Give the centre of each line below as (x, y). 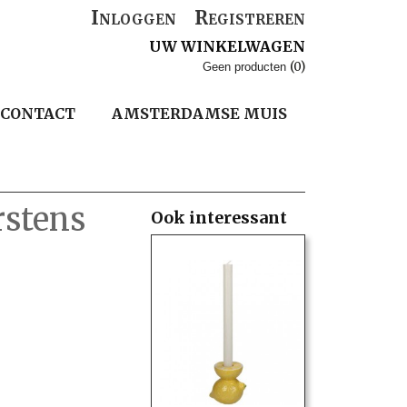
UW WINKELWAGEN (227, 46)
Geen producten (246, 67)
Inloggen (134, 18)
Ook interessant (219, 218)
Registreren (250, 18)
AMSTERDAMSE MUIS (199, 114)
